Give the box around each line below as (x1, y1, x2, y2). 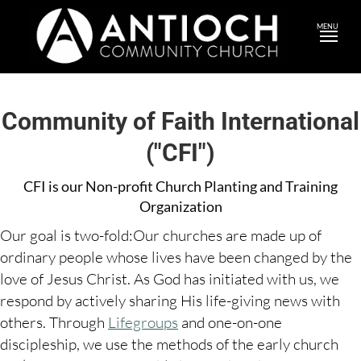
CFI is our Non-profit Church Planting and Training (23, 177, 338, 196)
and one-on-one (178, 313, 282, 333)
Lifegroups (108, 313, 178, 333)
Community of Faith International (2, 107, 359, 136)
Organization (139, 197, 222, 216)
